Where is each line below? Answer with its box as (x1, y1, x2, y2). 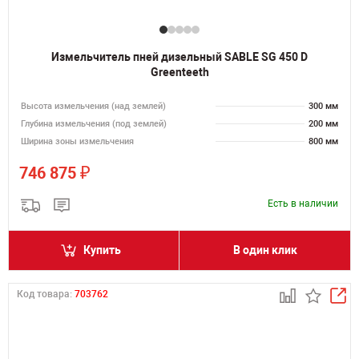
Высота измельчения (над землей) (21, 101, 166, 111)
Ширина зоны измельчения (21, 136, 134, 147)
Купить (83, 244, 121, 256)
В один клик (232, 244, 297, 256)
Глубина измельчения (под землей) (21, 119, 167, 129)
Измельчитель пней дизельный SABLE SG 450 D (51, 50, 308, 63)
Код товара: (17, 288, 75, 300)
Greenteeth (150, 66, 209, 79)
